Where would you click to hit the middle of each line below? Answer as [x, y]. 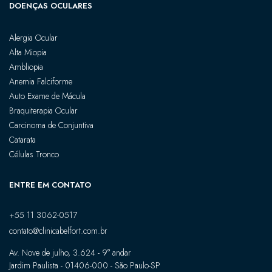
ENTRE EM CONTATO [50, 185]
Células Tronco [34, 154]
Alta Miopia [28, 52]
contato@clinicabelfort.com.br [58, 230]
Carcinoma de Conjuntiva [51, 125]
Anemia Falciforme [41, 81]
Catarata [22, 139]
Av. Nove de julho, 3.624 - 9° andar [70, 252]
